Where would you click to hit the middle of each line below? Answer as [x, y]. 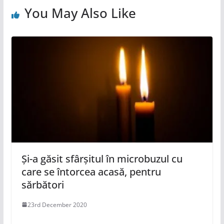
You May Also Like [80, 13]
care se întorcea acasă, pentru [91, 171]
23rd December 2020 [57, 204]
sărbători [42, 184]
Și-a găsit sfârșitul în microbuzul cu [102, 158]
